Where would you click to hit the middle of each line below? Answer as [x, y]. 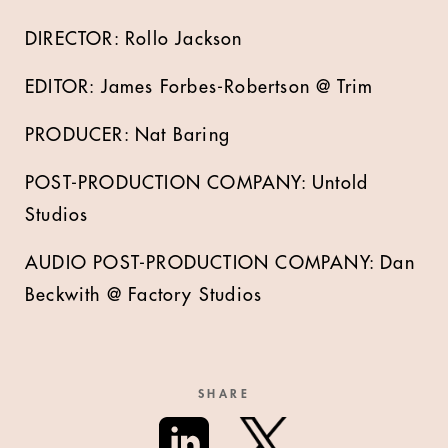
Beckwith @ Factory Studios [144, 295]
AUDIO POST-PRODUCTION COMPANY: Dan [220, 263]
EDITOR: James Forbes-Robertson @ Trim [199, 87]
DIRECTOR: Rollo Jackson [134, 39]
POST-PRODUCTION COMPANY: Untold [197, 183]
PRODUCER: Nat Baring [127, 135]
